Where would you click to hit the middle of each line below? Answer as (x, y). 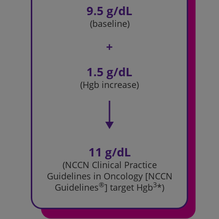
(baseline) (109, 23)
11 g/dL (109, 152)
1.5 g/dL (109, 72)
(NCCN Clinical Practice (109, 165)
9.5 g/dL (109, 11)
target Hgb (130, 187)
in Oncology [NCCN (131, 176)
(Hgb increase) (109, 85)
